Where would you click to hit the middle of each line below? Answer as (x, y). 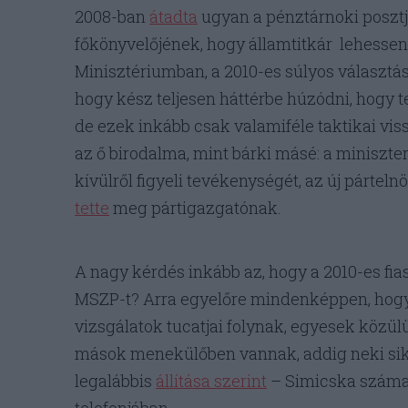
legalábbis (115, 381)
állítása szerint (211, 381)
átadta (173, 17)
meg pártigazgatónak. (195, 208)
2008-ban (112, 17)
